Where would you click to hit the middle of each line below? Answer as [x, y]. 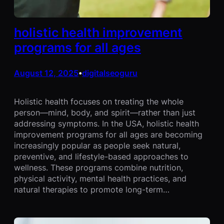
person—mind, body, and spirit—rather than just [105, 112]
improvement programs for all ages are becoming [108, 134]
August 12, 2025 [46, 73]
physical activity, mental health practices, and [100, 178]
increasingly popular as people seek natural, [97, 145]
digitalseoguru [110, 73]
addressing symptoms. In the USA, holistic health [106, 123]
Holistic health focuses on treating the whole [99, 101]
